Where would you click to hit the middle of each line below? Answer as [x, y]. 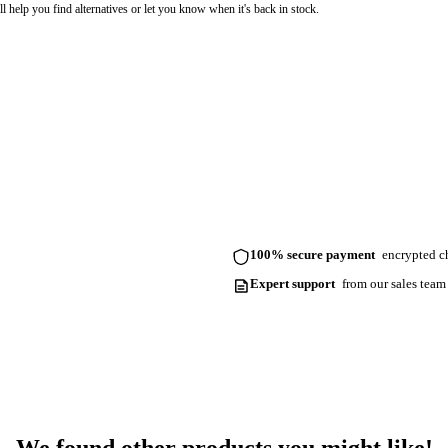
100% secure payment [313, 255]
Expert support [293, 283]
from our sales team [392, 283]
